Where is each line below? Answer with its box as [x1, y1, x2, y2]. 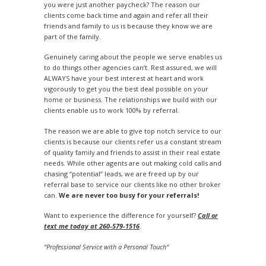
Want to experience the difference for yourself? [44, 211, 198, 220]
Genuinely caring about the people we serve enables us [44, 52, 222, 62]
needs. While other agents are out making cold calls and [44, 158, 221, 167]
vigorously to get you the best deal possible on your [44, 84, 208, 94]
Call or [198, 211, 218, 220]
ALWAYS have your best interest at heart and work [44, 74, 204, 83]
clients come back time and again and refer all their [44, 10, 208, 20]
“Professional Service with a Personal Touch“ [44, 242, 169, 251]
